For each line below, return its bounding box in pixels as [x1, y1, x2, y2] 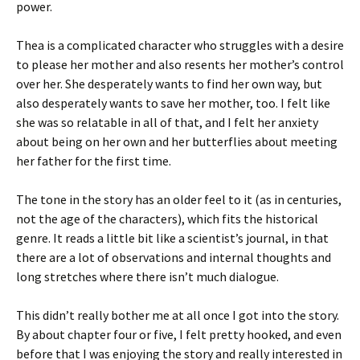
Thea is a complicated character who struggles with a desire [16, 37, 344, 53]
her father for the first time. [16, 153, 171, 169]
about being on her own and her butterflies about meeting [16, 133, 337, 149]
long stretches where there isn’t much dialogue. [16, 268, 279, 284]
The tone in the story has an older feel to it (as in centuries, [16, 191, 342, 207]
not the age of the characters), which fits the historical [16, 211, 318, 227]
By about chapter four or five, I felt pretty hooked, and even [16, 326, 342, 342]
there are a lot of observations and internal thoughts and [16, 249, 331, 265]
